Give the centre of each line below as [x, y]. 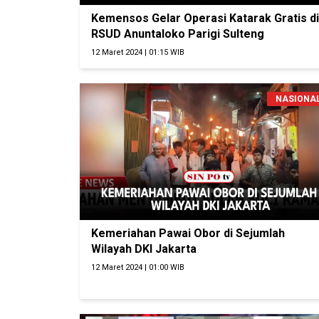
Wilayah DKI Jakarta [144, 249]
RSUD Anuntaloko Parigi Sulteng [178, 34]
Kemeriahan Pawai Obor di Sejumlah [188, 234]
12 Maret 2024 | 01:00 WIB [138, 268]
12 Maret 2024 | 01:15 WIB [138, 53]
